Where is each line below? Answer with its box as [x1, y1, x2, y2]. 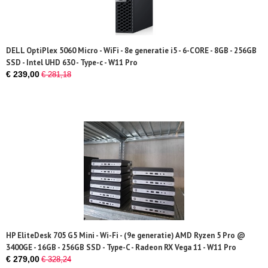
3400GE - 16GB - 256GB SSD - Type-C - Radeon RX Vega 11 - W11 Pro [6, 242, 236, 252]
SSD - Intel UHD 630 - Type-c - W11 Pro [6, 57, 138, 68]
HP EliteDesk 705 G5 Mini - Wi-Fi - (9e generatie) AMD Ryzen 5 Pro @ [6, 230, 245, 240]
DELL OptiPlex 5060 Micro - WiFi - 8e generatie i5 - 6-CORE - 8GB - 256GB [6, 45, 257, 56]
